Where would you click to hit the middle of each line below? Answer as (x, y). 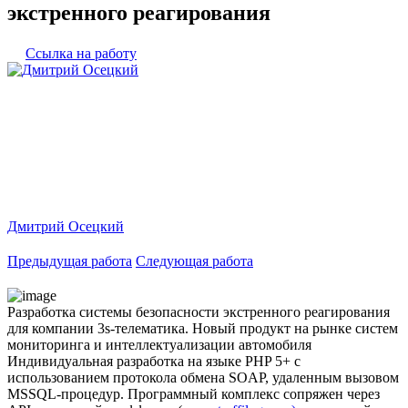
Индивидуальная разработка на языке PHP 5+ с (154, 361)
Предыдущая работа (70, 260)
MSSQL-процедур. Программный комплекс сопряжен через (194, 393)
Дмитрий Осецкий (66, 226)
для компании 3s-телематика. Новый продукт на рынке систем (203, 328)
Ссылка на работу (81, 53)
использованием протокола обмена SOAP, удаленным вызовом (203, 377)
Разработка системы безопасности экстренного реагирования (199, 311)
